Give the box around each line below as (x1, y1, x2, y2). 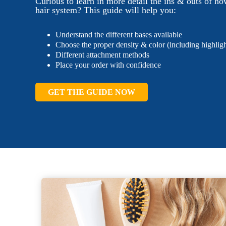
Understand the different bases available (55, 30, 182, 39)
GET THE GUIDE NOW (48, 87, 135, 96)
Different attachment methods (55, 50, 149, 59)
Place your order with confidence (55, 60, 161, 69)
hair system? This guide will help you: (35, 5, 176, 15)
